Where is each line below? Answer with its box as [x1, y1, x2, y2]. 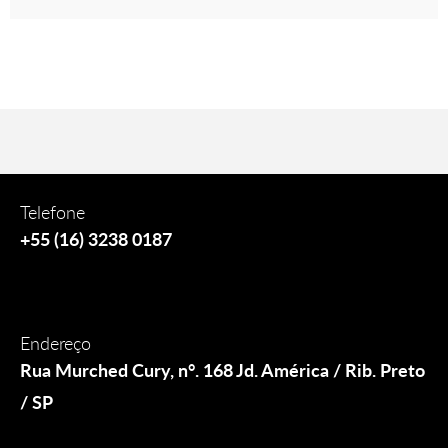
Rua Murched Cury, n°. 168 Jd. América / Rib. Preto [20, 359, 425, 382]
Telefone [20, 201, 85, 224]
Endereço [20, 332, 91, 355]
